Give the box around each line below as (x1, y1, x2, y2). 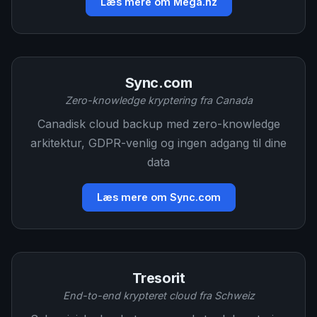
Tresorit (132, 270, 185, 287)
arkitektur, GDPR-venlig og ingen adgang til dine (30, 136, 287, 150)
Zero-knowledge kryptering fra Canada (64, 94, 253, 106)
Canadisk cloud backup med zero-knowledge (37, 117, 280, 131)
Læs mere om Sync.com (96, 191, 221, 203)
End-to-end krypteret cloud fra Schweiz (62, 289, 255, 301)
